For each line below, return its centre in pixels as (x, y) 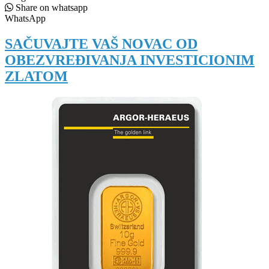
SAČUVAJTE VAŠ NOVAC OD (101, 44)
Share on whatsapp (52, 7)
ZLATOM (36, 76)
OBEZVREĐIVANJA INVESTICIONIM (130, 60)
